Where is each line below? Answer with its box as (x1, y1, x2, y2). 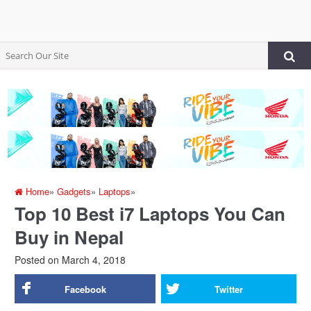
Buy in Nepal (15, 224, 124, 251)
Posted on (15, 253, 60, 267)
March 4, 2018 (59, 253, 126, 267)
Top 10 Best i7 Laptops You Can (15, 201, 286, 227)
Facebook (64, 283, 106, 296)
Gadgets (57, 185, 92, 199)
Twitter (214, 283, 243, 296)
